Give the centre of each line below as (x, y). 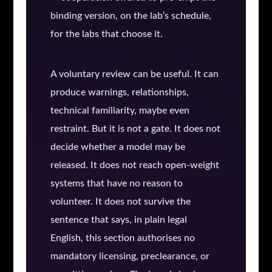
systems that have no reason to (116, 184)
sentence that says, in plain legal (118, 220)
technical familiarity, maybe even (120, 111)
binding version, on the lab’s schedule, (131, 15)
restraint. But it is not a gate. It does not (135, 129)
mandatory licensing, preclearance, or (130, 257)
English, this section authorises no (122, 238)
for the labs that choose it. (106, 34)
